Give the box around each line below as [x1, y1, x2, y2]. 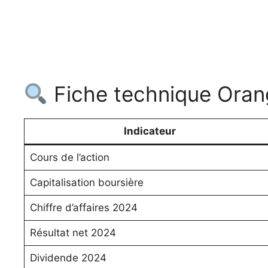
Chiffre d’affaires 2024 [29, 202, 138, 214]
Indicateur [123, 125, 176, 138]
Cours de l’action [29, 151, 109, 164]
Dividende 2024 [29, 252, 106, 264]
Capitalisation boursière [29, 176, 144, 189]
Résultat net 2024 [29, 227, 116, 239]
